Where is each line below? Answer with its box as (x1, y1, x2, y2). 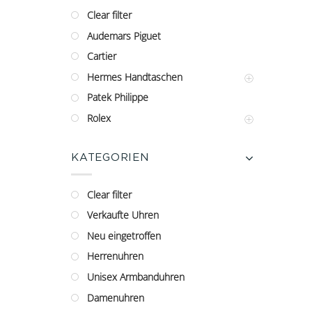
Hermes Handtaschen (87, 70, 182, 84)
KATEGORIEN (71, 150, 149, 162)
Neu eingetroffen (87, 228, 161, 242)
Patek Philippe (87, 91, 148, 104)
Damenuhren (87, 290, 144, 304)
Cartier (87, 49, 116, 63)
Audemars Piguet (87, 29, 161, 42)
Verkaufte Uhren (87, 208, 159, 222)
